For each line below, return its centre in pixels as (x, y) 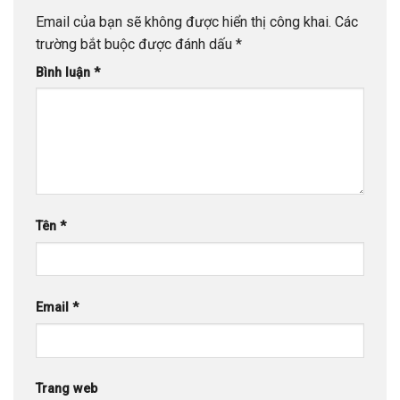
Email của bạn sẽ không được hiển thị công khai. (183, 21)
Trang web (67, 389)
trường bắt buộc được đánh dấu (136, 44)
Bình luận (65, 72)
